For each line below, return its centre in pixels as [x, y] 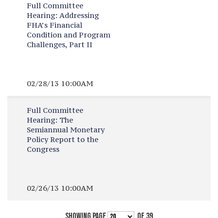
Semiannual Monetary [65, 130]
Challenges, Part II [59, 45]
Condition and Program [68, 35]
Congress [43, 149]
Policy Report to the [62, 139]
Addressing [78, 15]
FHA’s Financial [54, 25]
